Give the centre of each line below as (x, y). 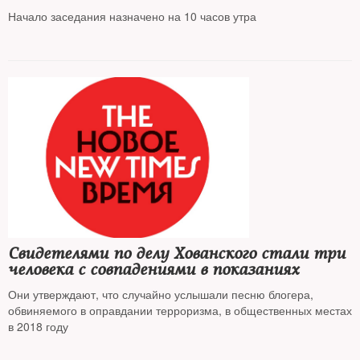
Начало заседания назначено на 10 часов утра (132, 16)
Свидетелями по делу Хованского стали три (177, 254)
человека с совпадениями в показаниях (154, 270)
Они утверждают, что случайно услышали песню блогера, (161, 294)
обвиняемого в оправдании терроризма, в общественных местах (180, 310)
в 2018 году (38, 326)
